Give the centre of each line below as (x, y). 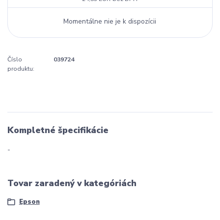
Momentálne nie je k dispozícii (110, 22)
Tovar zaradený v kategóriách (72, 183)
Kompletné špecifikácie (58, 130)
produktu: (21, 69)
